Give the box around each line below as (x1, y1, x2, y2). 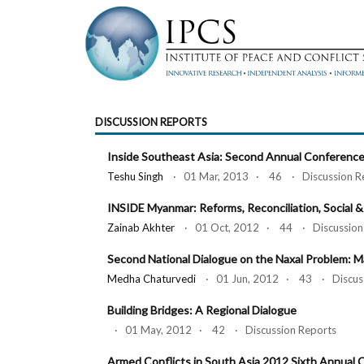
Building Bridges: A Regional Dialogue (107, 303, 297, 317)
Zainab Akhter (107, 221, 175, 234)
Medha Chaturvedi (107, 272, 196, 285)
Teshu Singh (107, 170, 163, 183)
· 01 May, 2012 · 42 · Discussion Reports (107, 323, 336, 336)
